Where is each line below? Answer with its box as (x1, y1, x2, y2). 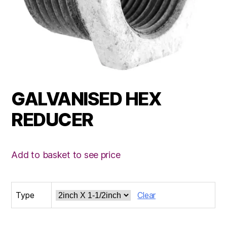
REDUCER (11, 108, 93, 131)
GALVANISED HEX (11, 88, 162, 110)
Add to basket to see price (11, 149, 121, 161)
